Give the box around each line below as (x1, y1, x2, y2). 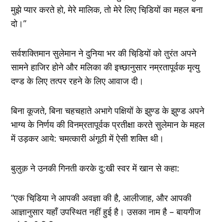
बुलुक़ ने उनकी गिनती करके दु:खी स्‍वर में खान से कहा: (11, 162, 180, 174)
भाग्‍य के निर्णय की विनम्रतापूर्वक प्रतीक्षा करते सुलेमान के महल (11, 118, 205, 130)
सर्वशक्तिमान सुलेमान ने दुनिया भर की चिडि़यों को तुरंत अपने (11, 47, 197, 59)
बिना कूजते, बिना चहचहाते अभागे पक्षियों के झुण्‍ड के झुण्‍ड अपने (11, 104, 205, 116)
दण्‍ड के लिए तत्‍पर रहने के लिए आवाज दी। (11, 74, 144, 87)
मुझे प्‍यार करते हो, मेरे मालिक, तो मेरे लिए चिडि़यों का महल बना (11, 3, 203, 15)
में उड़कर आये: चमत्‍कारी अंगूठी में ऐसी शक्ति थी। (11, 132, 165, 144)
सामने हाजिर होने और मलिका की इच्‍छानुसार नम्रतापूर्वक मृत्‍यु (11, 60, 200, 73)
